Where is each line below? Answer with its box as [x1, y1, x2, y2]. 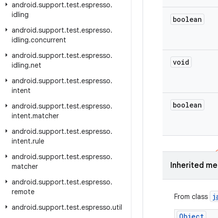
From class [174, 192, 210, 201]
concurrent [31, 36, 66, 44]
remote [12, 187, 35, 196]
